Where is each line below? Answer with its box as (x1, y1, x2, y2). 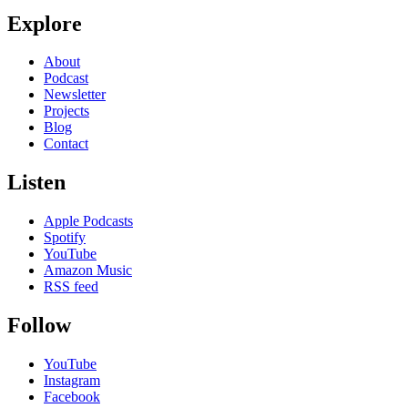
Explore (7, 11, 82, 36)
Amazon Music (44, 262, 132, 279)
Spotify (44, 229, 86, 246)
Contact (44, 136, 88, 152)
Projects (44, 103, 89, 119)
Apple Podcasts (44, 213, 133, 229)
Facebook (44, 389, 100, 405)
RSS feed (44, 279, 98, 295)
